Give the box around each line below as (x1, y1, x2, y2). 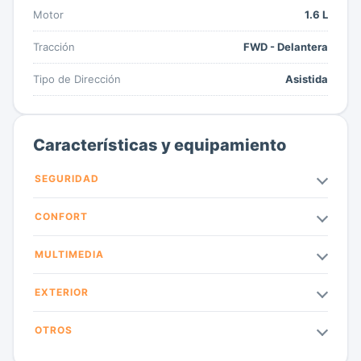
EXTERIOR (35, 285, 89, 298)
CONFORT (35, 210, 88, 222)
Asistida (285, 72, 328, 85)
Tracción (33, 39, 75, 53)
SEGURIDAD (35, 172, 99, 185)
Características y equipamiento (33, 135, 286, 155)
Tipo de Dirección (33, 72, 121, 85)
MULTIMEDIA (35, 247, 104, 260)
